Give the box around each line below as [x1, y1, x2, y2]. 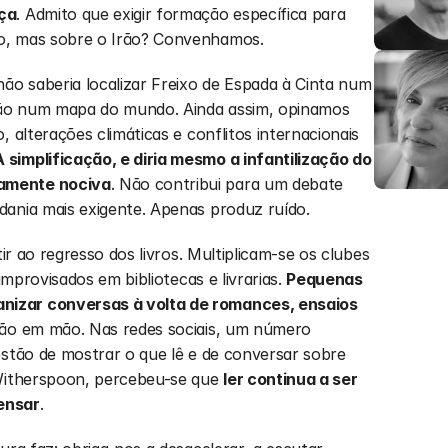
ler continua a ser [223, 369, 358, 389]
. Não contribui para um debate [110, 174, 344, 194]
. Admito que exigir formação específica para [16, 4, 346, 24]
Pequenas [286, 269, 363, 289]
